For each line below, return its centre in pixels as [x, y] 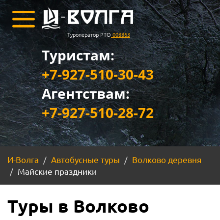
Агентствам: [86, 93]
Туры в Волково [78, 206]
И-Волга [23, 159]
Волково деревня [167, 159]
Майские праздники [57, 171]
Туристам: [80, 55]
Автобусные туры [85, 159]
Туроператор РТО [89, 34]
